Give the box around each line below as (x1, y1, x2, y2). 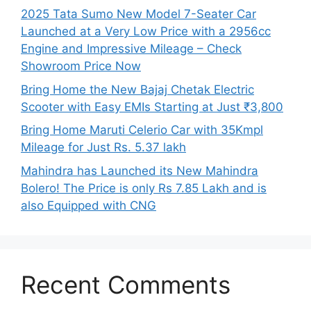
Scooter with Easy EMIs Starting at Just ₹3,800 (21, 99, 283, 114)
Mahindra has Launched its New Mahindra (21, 163, 258, 178)
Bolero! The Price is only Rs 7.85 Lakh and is (21, 180, 267, 195)
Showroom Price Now (21, 59, 141, 73)
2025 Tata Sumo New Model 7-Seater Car (21, 7, 256, 21)
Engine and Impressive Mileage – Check (21, 42, 242, 56)
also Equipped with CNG (21, 198, 156, 212)
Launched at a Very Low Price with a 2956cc (21, 24, 271, 38)
